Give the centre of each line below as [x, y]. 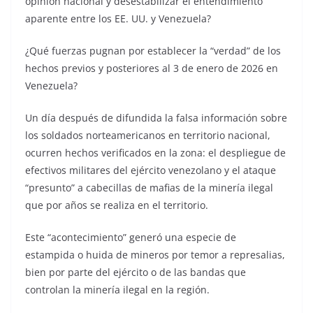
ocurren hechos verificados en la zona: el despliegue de [155, 153]
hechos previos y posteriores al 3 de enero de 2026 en [152, 68]
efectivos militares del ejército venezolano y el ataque [151, 170]
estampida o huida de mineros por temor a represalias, [155, 255]
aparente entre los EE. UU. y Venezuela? [118, 19]
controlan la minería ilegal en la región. [117, 290]
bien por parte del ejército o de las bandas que [136, 272]
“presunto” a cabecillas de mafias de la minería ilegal [149, 188]
